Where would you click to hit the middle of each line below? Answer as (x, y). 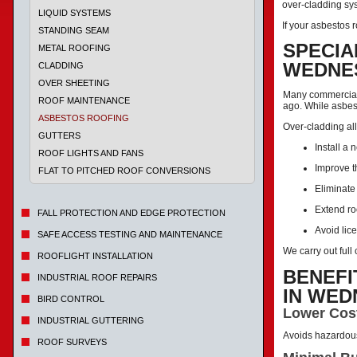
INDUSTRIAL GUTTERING (91, 320)
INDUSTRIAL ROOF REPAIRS (97, 277)
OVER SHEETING (74, 83)
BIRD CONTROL (71, 299)
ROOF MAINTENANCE (84, 100)
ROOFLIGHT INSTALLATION (95, 256)
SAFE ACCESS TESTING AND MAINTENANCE (130, 234)
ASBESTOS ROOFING (84, 118)
